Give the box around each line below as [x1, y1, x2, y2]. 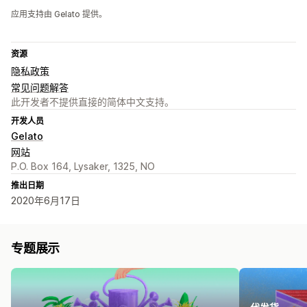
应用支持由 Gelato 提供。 [11, 9, 107, 20]
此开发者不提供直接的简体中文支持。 [11, 96, 174, 108]
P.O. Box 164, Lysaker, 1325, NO [11, 160, 155, 173]
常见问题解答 [11, 82, 69, 94]
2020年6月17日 [11, 195, 80, 207]
